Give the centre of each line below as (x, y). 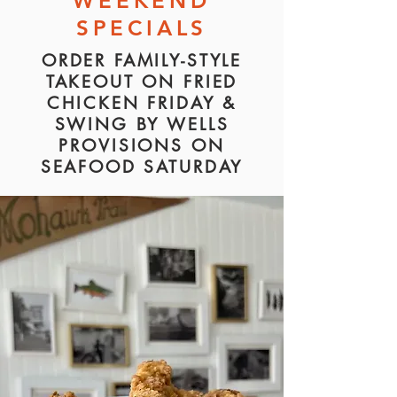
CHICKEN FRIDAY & (142, 103)
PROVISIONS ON (142, 146)
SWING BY (111, 125)
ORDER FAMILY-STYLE (142, 61)
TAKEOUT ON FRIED (142, 82)
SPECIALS (142, 28)
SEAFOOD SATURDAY (142, 167)
